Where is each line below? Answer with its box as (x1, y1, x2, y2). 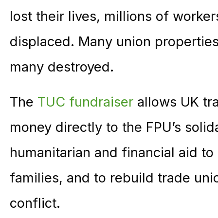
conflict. (10, 195, 64, 211)
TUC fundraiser (37, 93, 137, 110)
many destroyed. (10, 58, 114, 75)
